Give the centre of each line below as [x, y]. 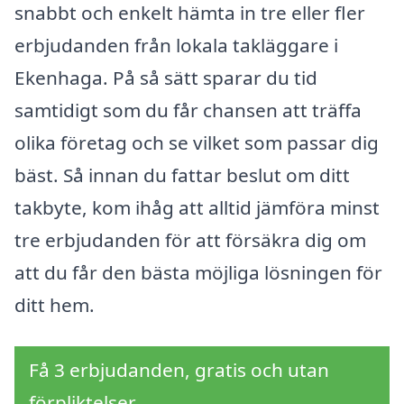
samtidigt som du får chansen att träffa [188, 110]
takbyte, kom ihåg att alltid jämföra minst [197, 208]
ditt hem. [55, 305]
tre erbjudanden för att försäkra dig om [190, 240]
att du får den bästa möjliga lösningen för [198, 273]
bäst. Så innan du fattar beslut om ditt [182, 175]
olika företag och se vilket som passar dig [197, 143]
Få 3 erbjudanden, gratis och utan [179, 369]
